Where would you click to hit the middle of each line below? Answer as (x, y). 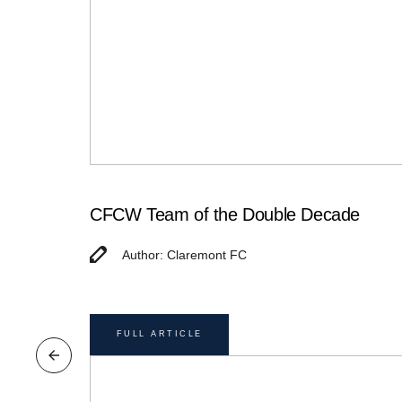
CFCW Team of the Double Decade (225, 214)
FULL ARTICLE (159, 334)
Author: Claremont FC (184, 254)
